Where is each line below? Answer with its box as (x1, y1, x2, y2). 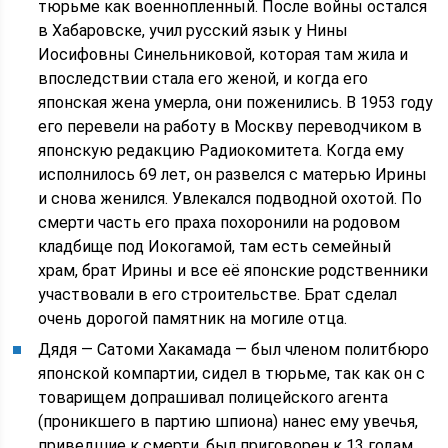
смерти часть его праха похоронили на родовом (38, 213, 401, 232)
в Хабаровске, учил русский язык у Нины (38, 21, 349, 40)
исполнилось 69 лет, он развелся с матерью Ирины (38, 165, 428, 184)
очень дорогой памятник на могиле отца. (38, 309, 348, 328)
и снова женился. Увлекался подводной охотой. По (38, 189, 423, 208)
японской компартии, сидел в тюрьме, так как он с (38, 364, 426, 383)
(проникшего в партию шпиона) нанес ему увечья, (38, 412, 419, 431)
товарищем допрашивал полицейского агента (38, 388, 389, 407)
